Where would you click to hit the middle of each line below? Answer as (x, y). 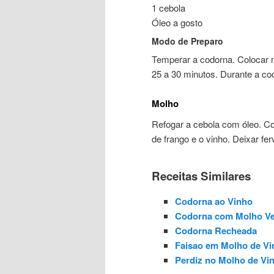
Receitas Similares (201, 176)
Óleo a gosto (177, 22)
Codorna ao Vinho (213, 201)
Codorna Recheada (216, 230)
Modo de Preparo (187, 41)
